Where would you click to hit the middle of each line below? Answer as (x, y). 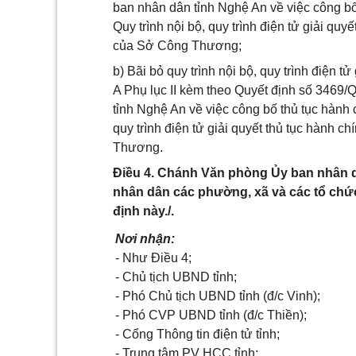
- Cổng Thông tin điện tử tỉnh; (197, 334)
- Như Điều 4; (153, 258)
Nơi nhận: (145, 239)
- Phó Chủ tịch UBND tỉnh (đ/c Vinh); (218, 296)
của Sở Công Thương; (177, 46)
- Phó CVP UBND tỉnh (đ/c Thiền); (211, 315)
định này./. (143, 211)
